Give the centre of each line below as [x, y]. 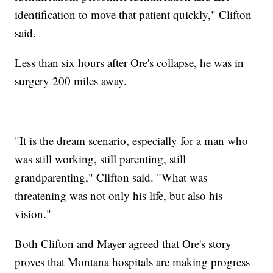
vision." [33, 213]
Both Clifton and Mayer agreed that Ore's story [123, 243]
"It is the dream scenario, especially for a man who [132, 140]
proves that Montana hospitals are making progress [133, 261]
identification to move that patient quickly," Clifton [133, 14]
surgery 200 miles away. [71, 80]
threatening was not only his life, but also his [119, 195]
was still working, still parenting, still [101, 158]
